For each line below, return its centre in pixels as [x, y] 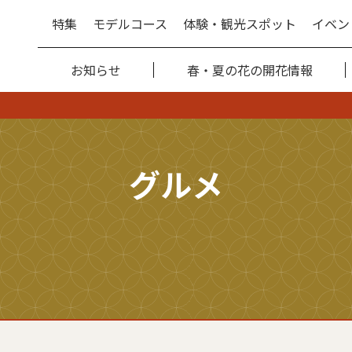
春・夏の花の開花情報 [250, 70]
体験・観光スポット [240, 24]
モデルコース [130, 24]
